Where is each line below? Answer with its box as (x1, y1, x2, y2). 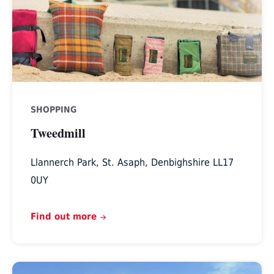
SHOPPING (30, 105, 76, 115)
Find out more (30, 211, 97, 222)
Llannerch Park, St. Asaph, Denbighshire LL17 (30, 157, 234, 169)
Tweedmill (30, 124, 86, 143)
